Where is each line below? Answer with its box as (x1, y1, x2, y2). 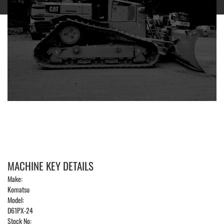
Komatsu (7, 184, 29, 195)
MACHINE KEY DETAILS (7, 158, 93, 174)
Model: (7, 194, 24, 205)
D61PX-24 (7, 205, 33, 216)
